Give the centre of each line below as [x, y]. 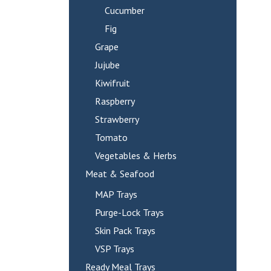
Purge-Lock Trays [129, 212]
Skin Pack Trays [125, 230]
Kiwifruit [112, 83]
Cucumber [124, 10]
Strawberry [117, 119]
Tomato [111, 137]
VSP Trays [114, 249]
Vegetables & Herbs [135, 155]
